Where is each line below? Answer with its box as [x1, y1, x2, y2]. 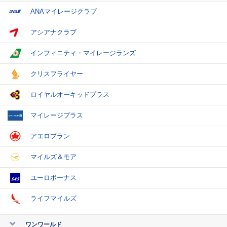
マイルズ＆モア [30, 153, 77, 161]
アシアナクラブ [30, 28, 77, 36]
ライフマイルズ [30, 195, 77, 202]
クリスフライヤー [30, 70, 83, 78]
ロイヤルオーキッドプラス [30, 91, 109, 98]
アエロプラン [30, 132, 70, 140]
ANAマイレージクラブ [30, 8, 97, 15]
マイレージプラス [30, 111, 83, 119]
